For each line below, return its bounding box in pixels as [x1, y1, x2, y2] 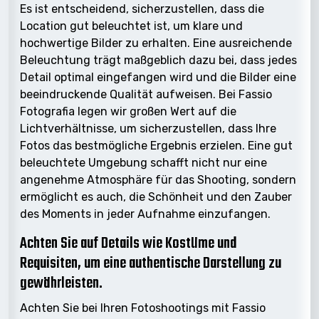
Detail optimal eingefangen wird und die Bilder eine [20, 70, 296, 84]
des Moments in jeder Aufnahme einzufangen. [20, 206, 271, 221]
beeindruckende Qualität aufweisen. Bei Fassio [20, 87, 272, 101]
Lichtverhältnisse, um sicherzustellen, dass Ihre [20, 121, 276, 135]
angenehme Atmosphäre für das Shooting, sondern [20, 172, 296, 187]
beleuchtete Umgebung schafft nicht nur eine [20, 155, 267, 169]
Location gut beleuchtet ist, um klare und [20, 19, 243, 33]
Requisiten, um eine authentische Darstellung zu [20, 251, 281, 276]
